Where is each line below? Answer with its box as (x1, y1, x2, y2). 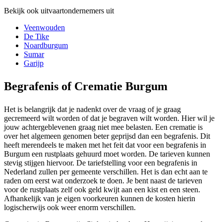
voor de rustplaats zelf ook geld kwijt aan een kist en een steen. (4, 185, 200, 194)
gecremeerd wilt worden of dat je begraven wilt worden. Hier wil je (4, 113, 215, 122)
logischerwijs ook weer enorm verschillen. (4, 203, 136, 212)
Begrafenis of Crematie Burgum (4, 79, 167, 93)
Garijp (24, 58, 44, 67)
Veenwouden (24, 23, 65, 32)
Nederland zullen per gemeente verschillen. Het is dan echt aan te (4, 167, 208, 176)
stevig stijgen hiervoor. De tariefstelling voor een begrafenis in (4, 158, 197, 167)
